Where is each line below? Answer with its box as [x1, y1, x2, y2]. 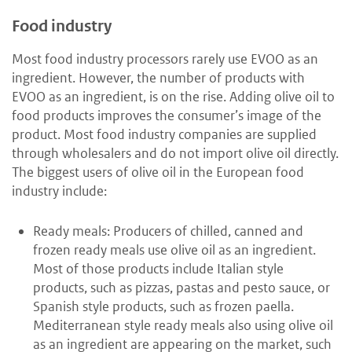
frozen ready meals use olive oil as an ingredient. [33, 241, 316, 259]
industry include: [12, 182, 107, 200]
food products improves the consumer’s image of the [12, 107, 321, 125]
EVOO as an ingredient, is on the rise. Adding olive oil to [12, 88, 335, 106]
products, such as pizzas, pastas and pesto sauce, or [33, 279, 330, 297]
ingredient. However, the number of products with [12, 69, 305, 87]
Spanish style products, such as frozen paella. [33, 298, 294, 316]
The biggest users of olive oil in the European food [12, 163, 304, 181]
